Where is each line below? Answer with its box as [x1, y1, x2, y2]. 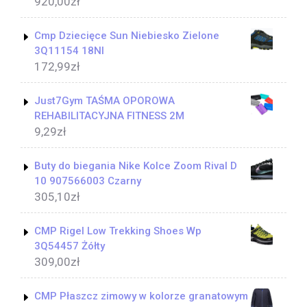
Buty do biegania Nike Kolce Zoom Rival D [34, 160, 237, 173]
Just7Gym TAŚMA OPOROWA [34, 95, 175, 108]
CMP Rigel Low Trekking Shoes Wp [34, 225, 201, 238]
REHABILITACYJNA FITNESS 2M [34, 110, 184, 123]
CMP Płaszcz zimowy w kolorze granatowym [34, 290, 248, 303]
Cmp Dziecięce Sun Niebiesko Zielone [34, 29, 219, 42]
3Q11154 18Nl [34, 45, 104, 58]
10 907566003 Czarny [34, 175, 141, 188]
